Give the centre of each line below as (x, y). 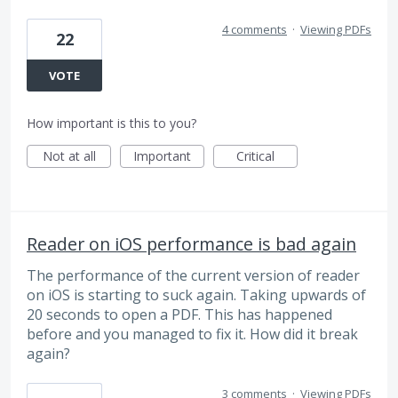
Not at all (69, 155)
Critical (255, 155)
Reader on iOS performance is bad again (191, 243)
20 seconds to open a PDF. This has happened (179, 314)
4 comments (255, 29)
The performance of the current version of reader (193, 275)
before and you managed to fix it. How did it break (192, 334)
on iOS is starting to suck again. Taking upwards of (196, 295)
